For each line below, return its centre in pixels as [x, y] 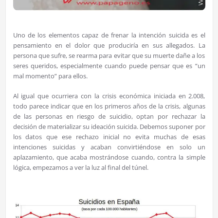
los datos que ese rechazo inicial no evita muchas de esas [109, 136]
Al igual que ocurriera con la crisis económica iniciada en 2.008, [109, 96]
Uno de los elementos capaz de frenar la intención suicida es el [109, 35]
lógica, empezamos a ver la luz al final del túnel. [81, 167]
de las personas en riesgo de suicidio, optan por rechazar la [109, 116]
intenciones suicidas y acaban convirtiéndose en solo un [109, 147]
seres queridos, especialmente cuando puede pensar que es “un [109, 65]
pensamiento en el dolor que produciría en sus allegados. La [109, 45]
